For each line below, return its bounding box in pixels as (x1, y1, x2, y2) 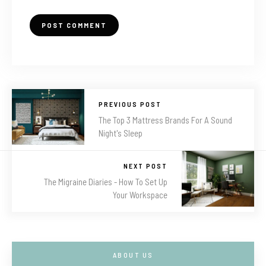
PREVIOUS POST (99, 100, 161, 109)
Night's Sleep (99, 128, 142, 139)
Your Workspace (113, 189, 167, 201)
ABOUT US (112, 251, 154, 259)
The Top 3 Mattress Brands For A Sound (99, 115, 232, 126)
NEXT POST (123, 161, 167, 170)
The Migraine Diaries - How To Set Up (44, 176, 167, 188)
